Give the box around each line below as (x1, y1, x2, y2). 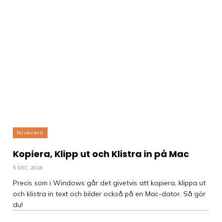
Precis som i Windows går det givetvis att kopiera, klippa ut (13, 178, 206, 187)
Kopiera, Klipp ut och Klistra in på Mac (13, 148, 189, 160)
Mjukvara (17, 129, 44, 136)
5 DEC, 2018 (13, 165, 43, 171)
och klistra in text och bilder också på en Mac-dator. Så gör (13, 189, 206, 198)
